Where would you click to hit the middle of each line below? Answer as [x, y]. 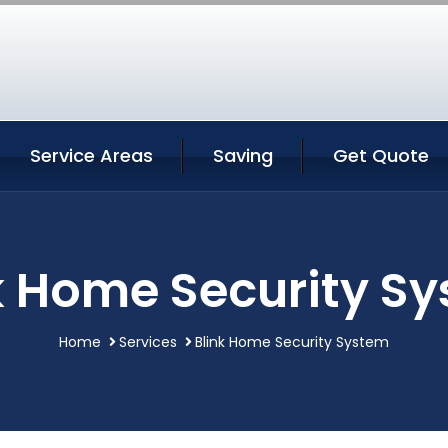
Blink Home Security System [292, 342]
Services [148, 342]
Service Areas [91, 155]
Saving [243, 155]
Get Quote [381, 155]
